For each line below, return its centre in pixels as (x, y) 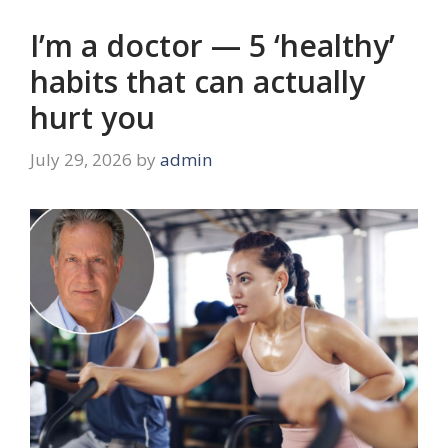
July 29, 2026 (81, 159)
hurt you (92, 118)
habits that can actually (197, 82)
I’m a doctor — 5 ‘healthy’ (212, 46)
